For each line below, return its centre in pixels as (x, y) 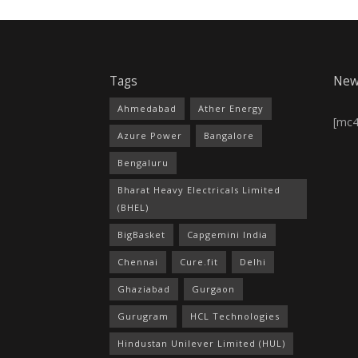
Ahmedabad (147, 108)
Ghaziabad (144, 288)
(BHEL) (133, 207)
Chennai (138, 261)
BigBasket (141, 234)
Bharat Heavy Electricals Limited (199, 189)
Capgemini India (227, 234)
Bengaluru (143, 162)
